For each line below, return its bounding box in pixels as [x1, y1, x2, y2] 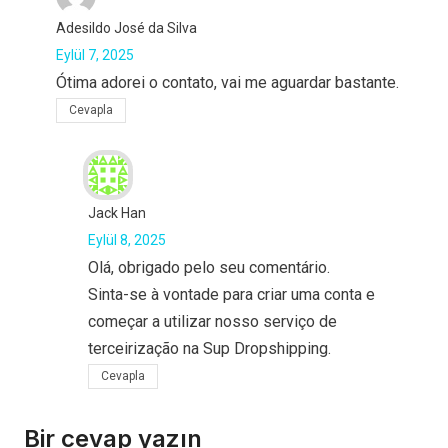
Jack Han [88, 205, 146, 222]
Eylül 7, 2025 [56, 47, 134, 64]
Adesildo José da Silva [56, 20, 197, 37]
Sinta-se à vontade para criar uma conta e [88, 285, 375, 305]
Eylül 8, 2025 [88, 232, 166, 249]
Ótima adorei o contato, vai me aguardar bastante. [56, 73, 399, 93]
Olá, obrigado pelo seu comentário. [88, 258, 330, 278]
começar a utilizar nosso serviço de [88, 312, 337, 332]
